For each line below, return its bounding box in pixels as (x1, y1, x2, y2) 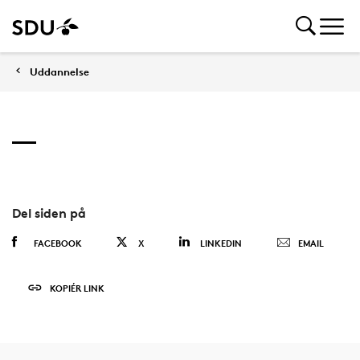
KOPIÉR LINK (49, 281, 104, 294)
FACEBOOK (33, 237, 82, 249)
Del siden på (11, 205, 86, 221)
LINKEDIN (199, 237, 242, 249)
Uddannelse (30, 65, 89, 78)
